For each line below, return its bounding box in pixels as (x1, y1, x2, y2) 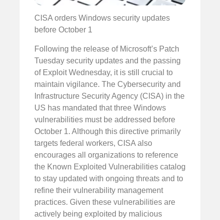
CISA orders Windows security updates (34, 14, 170, 23)
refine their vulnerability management (34, 186, 163, 194)
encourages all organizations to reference (34, 150, 178, 159)
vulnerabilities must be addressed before (34, 115, 175, 124)
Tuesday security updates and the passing (34, 56, 181, 65)
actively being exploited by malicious (34, 209, 162, 218)
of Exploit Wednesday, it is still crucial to (34, 68, 173, 77)
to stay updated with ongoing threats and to (34, 174, 183, 183)
